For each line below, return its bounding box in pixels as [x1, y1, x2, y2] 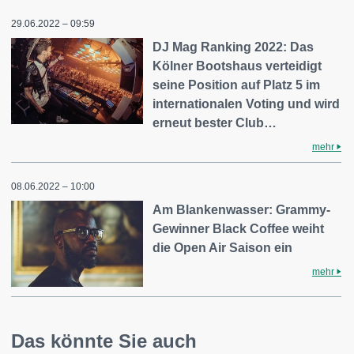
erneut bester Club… [153, 115, 277, 130]
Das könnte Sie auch [11, 330, 197, 352]
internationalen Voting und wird [153, 96, 341, 111]
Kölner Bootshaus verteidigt [153, 58, 322, 73]
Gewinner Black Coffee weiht [153, 221, 325, 235]
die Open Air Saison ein [153, 240, 293, 254]
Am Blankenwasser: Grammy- [153, 202, 331, 217]
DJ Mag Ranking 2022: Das [153, 40, 314, 54]
